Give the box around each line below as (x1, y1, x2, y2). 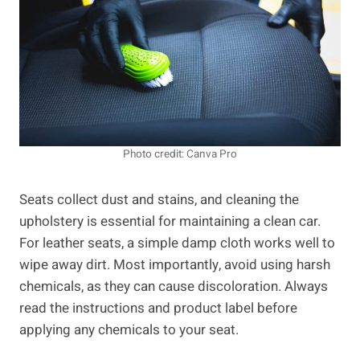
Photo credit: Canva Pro (123, 146, 237, 163)
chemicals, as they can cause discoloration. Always (19, 276, 328, 297)
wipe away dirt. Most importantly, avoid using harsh (19, 255, 330, 276)
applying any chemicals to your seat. (19, 320, 239, 341)
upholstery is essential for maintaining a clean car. (19, 211, 321, 232)
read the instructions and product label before (19, 298, 297, 319)
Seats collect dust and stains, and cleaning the (19, 190, 299, 211)
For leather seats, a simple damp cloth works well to (19, 233, 335, 254)
